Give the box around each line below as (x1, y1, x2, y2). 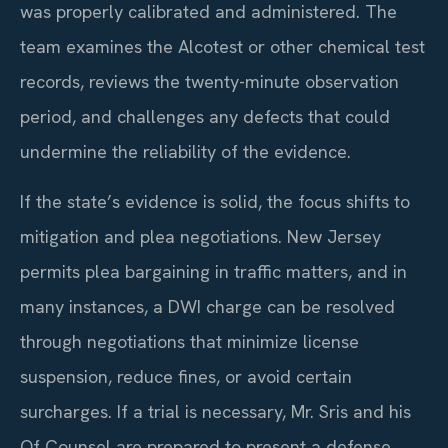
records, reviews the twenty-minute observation (20, 70, 399, 94)
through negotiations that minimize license (20, 329, 359, 353)
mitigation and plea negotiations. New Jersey (20, 224, 381, 248)
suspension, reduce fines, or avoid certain (20, 364, 352, 388)
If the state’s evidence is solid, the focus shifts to (20, 189, 410, 213)
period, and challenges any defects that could (20, 105, 390, 129)
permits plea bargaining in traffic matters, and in (20, 259, 407, 283)
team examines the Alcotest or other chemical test (20, 35, 425, 59)
